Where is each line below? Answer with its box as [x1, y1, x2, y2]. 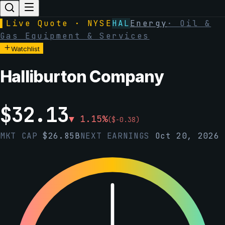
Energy [130, 18, 168, 29]
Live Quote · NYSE [6, 18, 113, 29]
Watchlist [11, 45, 40, 53]
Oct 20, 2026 [155, 130, 219, 141]
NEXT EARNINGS [80, 130, 155, 141]
